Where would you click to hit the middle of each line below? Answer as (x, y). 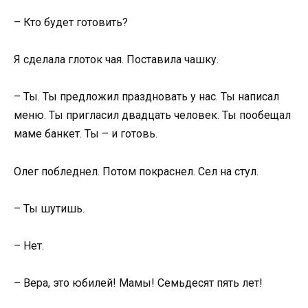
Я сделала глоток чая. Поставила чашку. (116, 60)
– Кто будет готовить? (71, 23)
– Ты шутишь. (49, 208)
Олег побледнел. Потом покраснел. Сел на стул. (136, 171)
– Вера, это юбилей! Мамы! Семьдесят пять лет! (138, 283)
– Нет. (29, 246)
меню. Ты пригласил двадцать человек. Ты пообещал (152, 115)
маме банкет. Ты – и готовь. (86, 134)
